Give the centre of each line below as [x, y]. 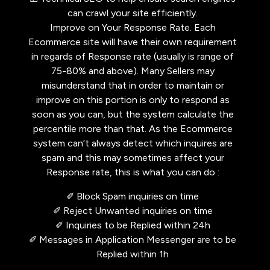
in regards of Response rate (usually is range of [133, 56]
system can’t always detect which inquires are [133, 143]
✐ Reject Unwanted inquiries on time [133, 211]
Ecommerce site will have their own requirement [133, 42]
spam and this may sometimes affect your [133, 158]
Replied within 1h [133, 254]
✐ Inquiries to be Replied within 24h [133, 225]
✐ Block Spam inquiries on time [133, 196]
